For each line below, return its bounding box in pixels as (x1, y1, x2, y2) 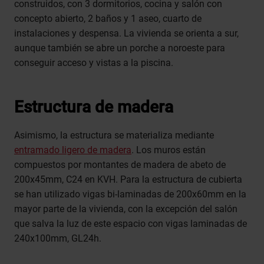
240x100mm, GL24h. (14, 233, 101, 245)
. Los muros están (131, 144, 206, 156)
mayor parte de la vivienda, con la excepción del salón (14, 203, 237, 215)
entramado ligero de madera (14, 144, 131, 156)
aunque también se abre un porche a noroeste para (14, 42, 225, 54)
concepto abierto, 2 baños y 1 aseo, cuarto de (14, 13, 202, 25)
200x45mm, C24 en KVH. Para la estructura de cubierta (14, 174, 242, 186)
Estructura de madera (14, 97, 173, 117)
